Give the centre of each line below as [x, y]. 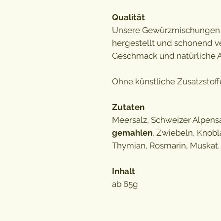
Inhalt [124, 171]
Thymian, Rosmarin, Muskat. [166, 145]
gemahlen [132, 132]
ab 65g [126, 184]
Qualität [129, 17]
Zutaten [128, 107]
